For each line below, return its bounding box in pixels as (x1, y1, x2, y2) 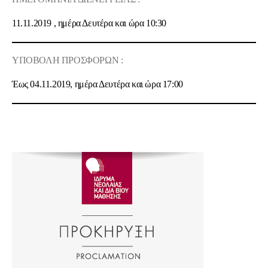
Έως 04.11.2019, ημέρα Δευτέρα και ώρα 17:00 (12, 79, 183, 89)
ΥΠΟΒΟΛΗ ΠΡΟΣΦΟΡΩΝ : (12, 55, 123, 65)
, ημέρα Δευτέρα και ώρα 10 (53, 18, 156, 28)
